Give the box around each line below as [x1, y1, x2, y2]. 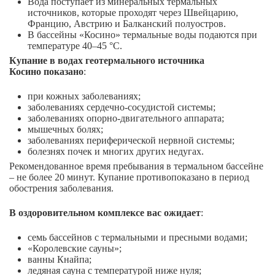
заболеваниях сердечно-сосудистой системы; [28, 102, 215, 113]
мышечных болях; [28, 124, 103, 135]
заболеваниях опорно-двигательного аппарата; [28, 113, 224, 124]
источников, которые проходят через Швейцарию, [28, 7, 238, 18]
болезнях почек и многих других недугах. [28, 146, 204, 157]
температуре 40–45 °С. [28, 41, 125, 52]
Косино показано [9, 66, 83, 77]
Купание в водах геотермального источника [9, 55, 204, 66]
